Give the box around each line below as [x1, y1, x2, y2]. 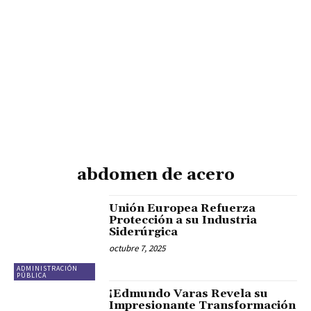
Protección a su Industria [109, 213, 258, 228]
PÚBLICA [17, 270, 47, 280]
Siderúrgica [109, 225, 178, 239]
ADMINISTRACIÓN [17, 263, 78, 273]
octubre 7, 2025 [109, 242, 166, 255]
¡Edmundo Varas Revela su [109, 286, 269, 301]
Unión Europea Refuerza [109, 201, 256, 216]
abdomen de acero [76, 165, 235, 186]
